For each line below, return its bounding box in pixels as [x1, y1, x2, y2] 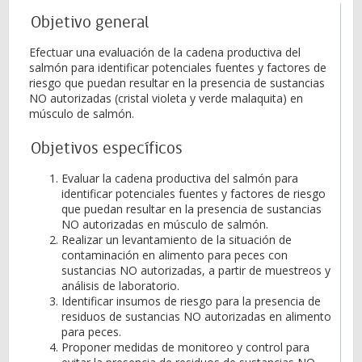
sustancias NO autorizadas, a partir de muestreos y [61, 263, 330, 278]
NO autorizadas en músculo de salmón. [61, 217, 268, 232]
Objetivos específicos [31, 141, 183, 158]
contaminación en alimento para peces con [61, 247, 288, 263]
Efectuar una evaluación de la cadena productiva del [29, 44, 301, 60]
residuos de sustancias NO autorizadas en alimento [61, 309, 331, 324]
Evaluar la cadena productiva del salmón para [61, 170, 298, 186]
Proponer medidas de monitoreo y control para [61, 339, 309, 355]
